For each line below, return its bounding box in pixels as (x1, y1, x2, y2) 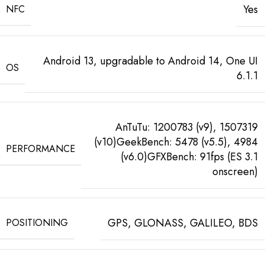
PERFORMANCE (6, 142, 75, 156)
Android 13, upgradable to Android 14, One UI (43, 53, 258, 69)
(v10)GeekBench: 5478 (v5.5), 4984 (94, 134, 258, 150)
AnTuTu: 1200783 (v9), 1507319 (115, 119, 258, 135)
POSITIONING (6, 215, 68, 230)
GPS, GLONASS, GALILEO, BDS (108, 215, 258, 231)
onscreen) (212, 163, 258, 179)
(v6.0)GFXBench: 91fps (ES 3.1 (121, 148, 258, 164)
